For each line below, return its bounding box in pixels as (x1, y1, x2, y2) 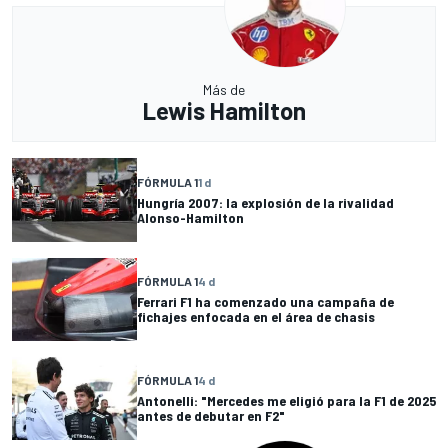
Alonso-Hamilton (137, 209, 244, 227)
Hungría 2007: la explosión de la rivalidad (137, 194, 394, 212)
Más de (203, 81, 245, 99)
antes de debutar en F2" (137, 407, 285, 425)
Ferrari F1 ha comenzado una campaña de (137, 293, 394, 311)
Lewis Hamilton (142, 96, 306, 126)
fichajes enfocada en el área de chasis (137, 308, 375, 326)
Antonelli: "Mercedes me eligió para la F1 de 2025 (137, 392, 436, 410)
